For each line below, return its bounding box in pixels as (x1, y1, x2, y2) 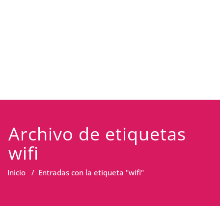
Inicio (7, 167, 26, 177)
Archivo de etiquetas (8, 122, 187, 146)
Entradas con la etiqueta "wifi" (38, 167, 144, 177)
